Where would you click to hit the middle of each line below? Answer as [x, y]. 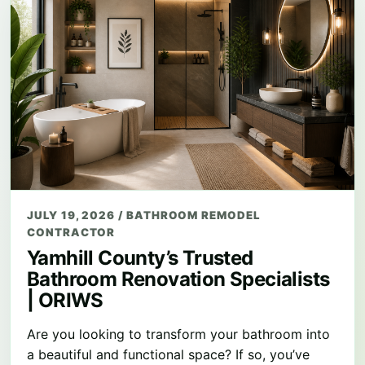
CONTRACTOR [71, 233]
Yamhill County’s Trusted [140, 258]
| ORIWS [65, 301]
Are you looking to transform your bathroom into [178, 334]
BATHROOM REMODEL [193, 215]
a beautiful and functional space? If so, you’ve [168, 355]
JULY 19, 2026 [73, 215]
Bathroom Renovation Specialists [178, 279]
